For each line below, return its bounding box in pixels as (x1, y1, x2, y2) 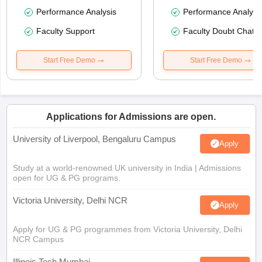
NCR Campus (12, 235, 64, 244)
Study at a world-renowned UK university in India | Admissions (12, 163, 241, 173)
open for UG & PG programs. (12, 173, 120, 183)
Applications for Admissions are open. (46, 112, 216, 122)
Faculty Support (36, 26, 95, 36)
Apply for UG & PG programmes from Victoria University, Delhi (12, 225, 242, 235)
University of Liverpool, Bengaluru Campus (12, 134, 176, 144)
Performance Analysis (36, 7, 116, 17)
